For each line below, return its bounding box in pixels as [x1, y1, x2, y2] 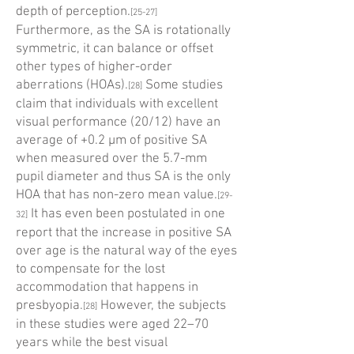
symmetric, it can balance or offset [16, 41, 213, 57]
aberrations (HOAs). [16, 77, 128, 93]
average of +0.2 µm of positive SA [16, 133, 207, 149]
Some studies [142, 77, 223, 93]
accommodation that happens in [16, 280, 198, 296]
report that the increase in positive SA [16, 225, 232, 241]
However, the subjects [97, 298, 226, 314]
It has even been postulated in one [28, 206, 225, 222]
